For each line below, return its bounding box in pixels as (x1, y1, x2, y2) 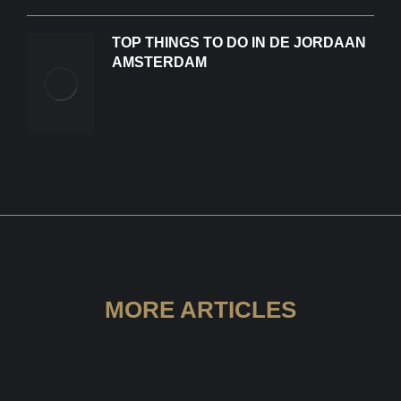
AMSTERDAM (112, 55, 207, 71)
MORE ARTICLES (105, 295, 296, 323)
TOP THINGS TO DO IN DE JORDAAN (112, 35, 366, 51)
